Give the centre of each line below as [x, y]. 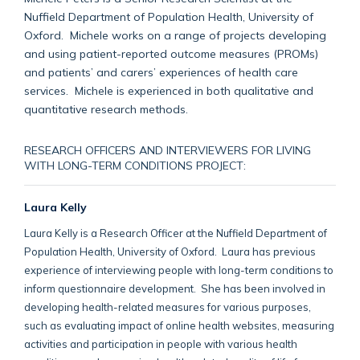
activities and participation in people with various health [161, 344]
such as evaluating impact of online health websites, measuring [179, 325]
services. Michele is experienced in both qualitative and [169, 90]
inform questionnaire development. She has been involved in [175, 288]
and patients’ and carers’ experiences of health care [161, 72]
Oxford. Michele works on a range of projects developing [175, 35]
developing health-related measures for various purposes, [168, 307]
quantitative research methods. [106, 108]
